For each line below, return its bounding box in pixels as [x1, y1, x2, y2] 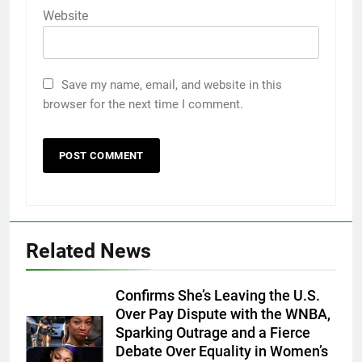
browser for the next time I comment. [43, 96, 243, 112]
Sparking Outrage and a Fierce [116, 324, 310, 341]
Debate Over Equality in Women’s [116, 343, 328, 360]
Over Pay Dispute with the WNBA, [116, 305, 330, 322]
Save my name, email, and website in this [61, 77, 282, 92]
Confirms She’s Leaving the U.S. [116, 287, 320, 304]
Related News [26, 238, 151, 263]
